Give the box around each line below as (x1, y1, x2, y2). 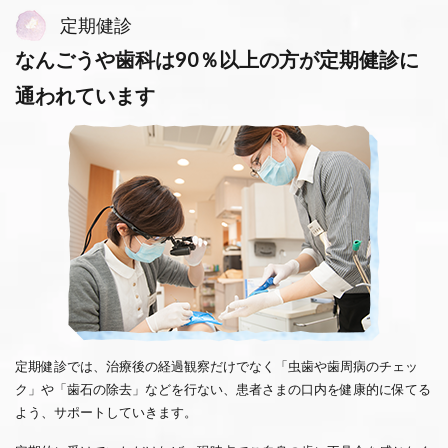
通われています (15, 83, 155, 108)
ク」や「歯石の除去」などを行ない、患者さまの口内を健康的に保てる (15, 381, 431, 398)
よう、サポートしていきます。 (15, 404, 197, 421)
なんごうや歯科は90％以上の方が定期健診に (15, 47, 419, 72)
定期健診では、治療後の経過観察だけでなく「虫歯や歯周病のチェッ (15, 358, 418, 375)
